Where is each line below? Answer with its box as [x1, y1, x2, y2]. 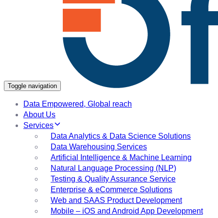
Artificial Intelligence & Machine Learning [51, 153, 192, 162]
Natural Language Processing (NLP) [51, 164, 176, 172]
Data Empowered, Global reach [23, 100, 132, 108]
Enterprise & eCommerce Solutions [51, 185, 172, 194]
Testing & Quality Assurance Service [51, 175, 176, 183]
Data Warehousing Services [51, 143, 147, 151]
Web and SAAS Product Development [51, 196, 182, 204]
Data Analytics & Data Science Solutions [51, 132, 191, 140]
